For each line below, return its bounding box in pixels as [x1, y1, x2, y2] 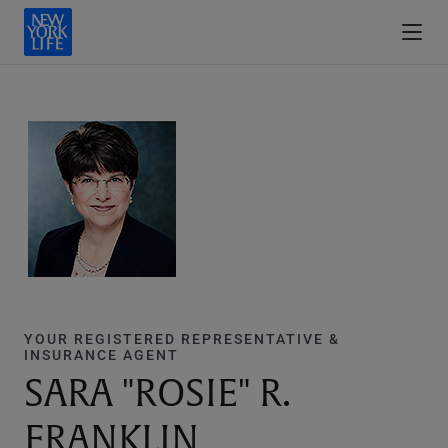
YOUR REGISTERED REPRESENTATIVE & [24, 329, 340, 348]
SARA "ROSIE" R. [24, 370, 291, 418]
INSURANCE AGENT [24, 345, 179, 364]
